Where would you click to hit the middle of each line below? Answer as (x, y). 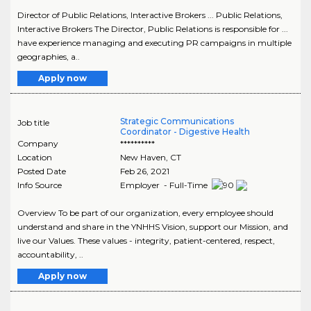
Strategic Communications (177, 121)
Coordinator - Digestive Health (185, 131)
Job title (33, 122)
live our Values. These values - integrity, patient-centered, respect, (146, 241)
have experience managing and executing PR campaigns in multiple (154, 42)
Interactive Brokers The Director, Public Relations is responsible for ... (153, 28)
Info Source (40, 185)
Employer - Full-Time (165, 185)
